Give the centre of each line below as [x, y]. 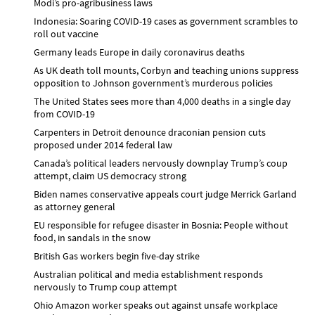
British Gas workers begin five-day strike [117, 256]
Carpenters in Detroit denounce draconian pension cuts [150, 132]
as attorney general [75, 206]
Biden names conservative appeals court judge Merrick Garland [165, 194]
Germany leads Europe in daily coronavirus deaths [139, 52]
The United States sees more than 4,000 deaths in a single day [162, 101]
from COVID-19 [64, 114]
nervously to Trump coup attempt [105, 287]
